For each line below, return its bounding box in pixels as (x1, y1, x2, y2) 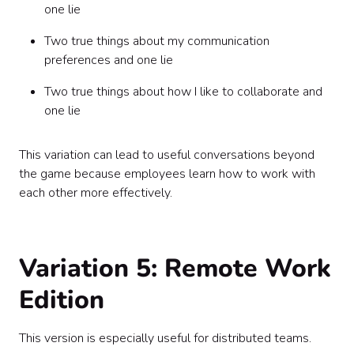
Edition (19, 283, 104, 317)
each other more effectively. (19, 184, 172, 201)
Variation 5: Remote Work (19, 251, 331, 285)
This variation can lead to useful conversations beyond (19, 146, 314, 164)
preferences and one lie (44, 51, 173, 69)
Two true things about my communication (44, 32, 269, 50)
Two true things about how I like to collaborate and (44, 83, 322, 100)
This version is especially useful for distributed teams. (19, 330, 311, 347)
